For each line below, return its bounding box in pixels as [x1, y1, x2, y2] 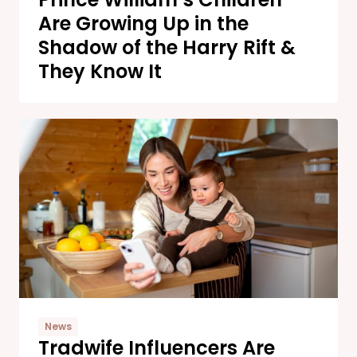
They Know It [38, 58, 162, 85]
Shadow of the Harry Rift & [38, 34, 296, 61]
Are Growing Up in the [38, 10, 249, 37]
